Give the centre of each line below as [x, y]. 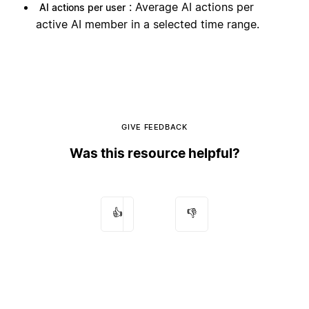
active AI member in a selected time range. [148, 24]
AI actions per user [82, 8]
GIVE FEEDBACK [154, 127]
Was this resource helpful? [154, 153]
